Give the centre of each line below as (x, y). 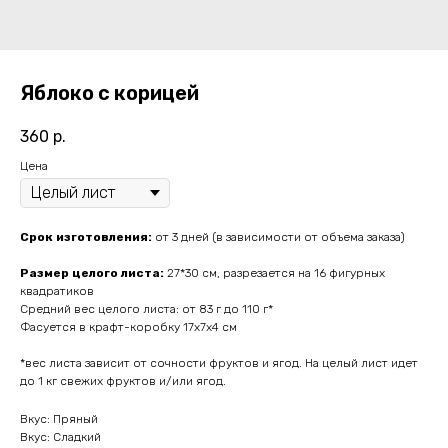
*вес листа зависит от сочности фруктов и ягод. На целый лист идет (219, 363)
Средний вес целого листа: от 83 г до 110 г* (146, 309)
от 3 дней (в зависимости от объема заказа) (280, 237)
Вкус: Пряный (59, 419)
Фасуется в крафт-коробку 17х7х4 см (128, 327)
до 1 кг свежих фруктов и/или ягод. (123, 381)
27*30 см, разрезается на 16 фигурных (276, 273)
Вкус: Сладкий (60, 437)
